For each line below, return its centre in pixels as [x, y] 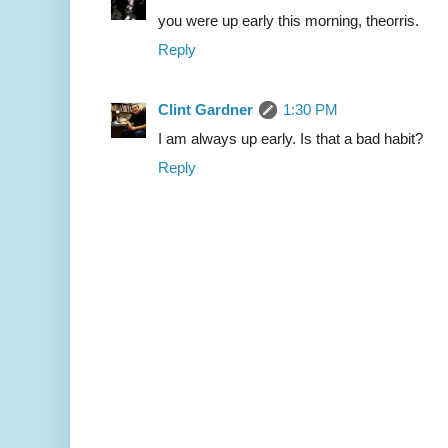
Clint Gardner [205, 110]
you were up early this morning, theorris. [288, 21]
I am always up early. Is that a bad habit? [290, 139]
